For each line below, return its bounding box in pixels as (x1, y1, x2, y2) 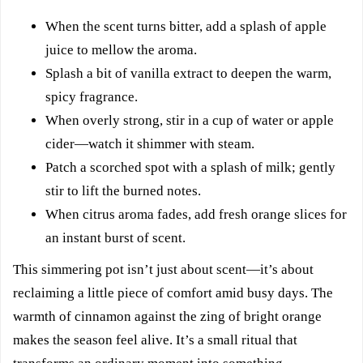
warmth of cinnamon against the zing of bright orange (13, 308, 322, 324)
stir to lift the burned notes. (45, 182, 201, 199)
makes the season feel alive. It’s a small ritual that (13, 331, 297, 348)
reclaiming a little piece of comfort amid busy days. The (13, 284, 333, 301)
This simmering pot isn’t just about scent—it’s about (13, 261, 314, 277)
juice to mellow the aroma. (45, 41, 197, 58)
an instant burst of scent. (45, 229, 186, 246)
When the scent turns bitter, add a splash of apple (45, 18, 327, 34)
